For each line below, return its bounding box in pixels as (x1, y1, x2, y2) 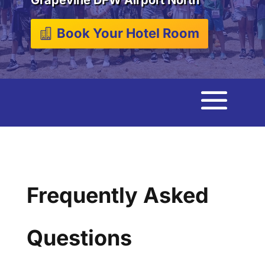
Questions (26, 224, 132, 251)
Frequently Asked (26, 182, 209, 208)
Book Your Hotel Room (56, 25, 199, 41)
